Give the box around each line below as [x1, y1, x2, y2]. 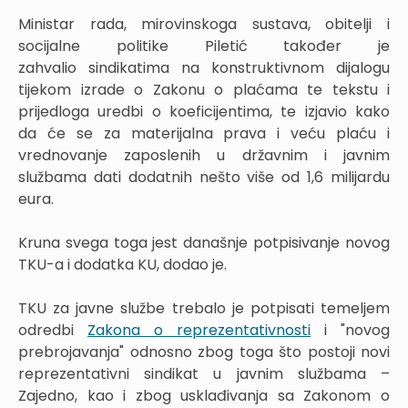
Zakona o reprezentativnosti [87, 319, 311, 341]
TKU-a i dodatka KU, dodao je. [18, 253, 227, 275]
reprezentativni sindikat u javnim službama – [18, 362, 390, 384]
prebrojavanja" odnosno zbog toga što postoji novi [18, 341, 390, 362]
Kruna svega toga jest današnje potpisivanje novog [18, 231, 390, 253]
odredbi [18, 319, 87, 341]
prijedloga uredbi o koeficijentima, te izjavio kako [18, 100, 390, 122]
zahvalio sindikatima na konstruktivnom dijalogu [18, 56, 390, 78]
